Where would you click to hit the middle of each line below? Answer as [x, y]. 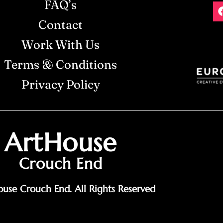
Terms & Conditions [61, 64]
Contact [61, 25]
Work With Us [61, 45]
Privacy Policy [60, 84]
